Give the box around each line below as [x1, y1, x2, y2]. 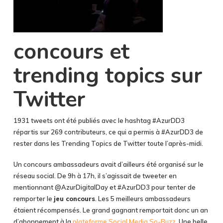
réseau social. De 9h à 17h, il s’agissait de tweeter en [13, 172, 177, 180]
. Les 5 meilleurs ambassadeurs [95, 195, 191, 203]
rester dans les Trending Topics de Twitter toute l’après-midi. [13, 139, 203, 147]
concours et [13, 36, 129, 66]
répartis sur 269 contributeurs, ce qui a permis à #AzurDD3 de [13, 127, 203, 136]
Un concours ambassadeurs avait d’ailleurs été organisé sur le [13, 160, 204, 168]
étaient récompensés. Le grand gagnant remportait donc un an [13, 206, 208, 214]
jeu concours [53, 195, 95, 203]
